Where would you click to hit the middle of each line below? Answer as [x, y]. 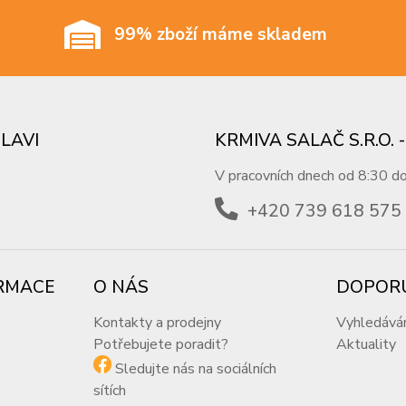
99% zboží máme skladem [220, 34]
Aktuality [367, 345]
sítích [110, 391]
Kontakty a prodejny [158, 323]
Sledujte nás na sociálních [196, 369]
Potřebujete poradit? [161, 345]
